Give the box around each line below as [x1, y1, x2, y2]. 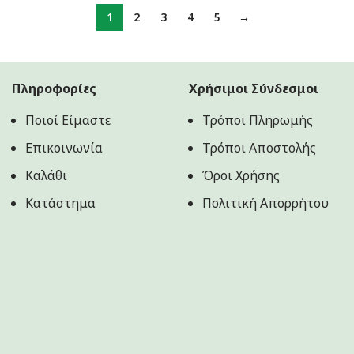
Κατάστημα [25, 194, 96, 212]
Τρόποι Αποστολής [202, 138, 316, 156]
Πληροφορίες [12, 79, 96, 97]
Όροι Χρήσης [202, 166, 280, 184]
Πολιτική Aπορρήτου [202, 194, 329, 212]
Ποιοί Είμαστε [25, 111, 111, 129]
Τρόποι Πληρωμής [202, 111, 313, 129]
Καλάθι [25, 166, 67, 184]
